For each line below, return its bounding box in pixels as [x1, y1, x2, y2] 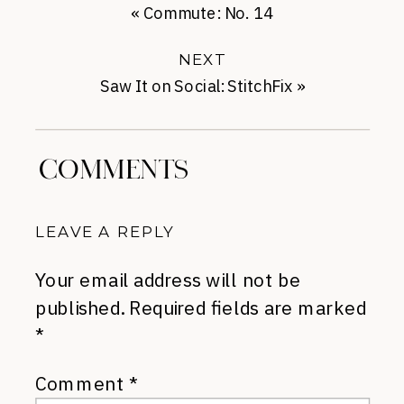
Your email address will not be [35, 267, 301, 292]
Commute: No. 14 [142, 2, 274, 24]
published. [35, 295, 124, 320]
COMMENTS [39, 153, 190, 188]
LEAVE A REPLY [35, 222, 174, 242]
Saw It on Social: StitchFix [99, 75, 293, 97]
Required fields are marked [128, 295, 367, 320]
